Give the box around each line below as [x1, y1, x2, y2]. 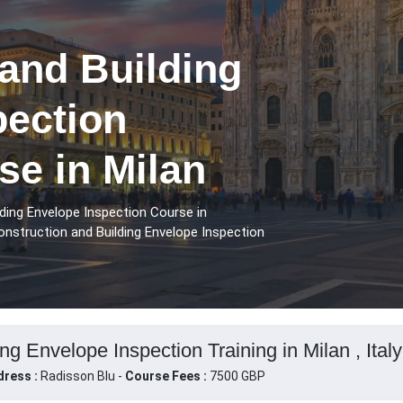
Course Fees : [124, 369, 207, 384]
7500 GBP [206, 369, 265, 384]
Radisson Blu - [40, 369, 125, 384]
